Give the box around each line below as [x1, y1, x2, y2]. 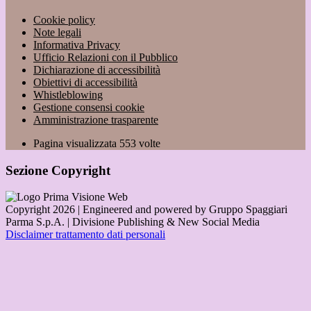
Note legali [33, 26, 81, 38]
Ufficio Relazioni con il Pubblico [33, 51, 178, 63]
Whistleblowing [33, 89, 103, 101]
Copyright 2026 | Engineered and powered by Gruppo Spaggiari [6, 203, 287, 216]
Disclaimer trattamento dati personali [6, 228, 165, 241]
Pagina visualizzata [33, 137, 119, 149]
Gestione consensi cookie [33, 101, 144, 113]
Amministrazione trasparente [33, 114, 158, 126]
